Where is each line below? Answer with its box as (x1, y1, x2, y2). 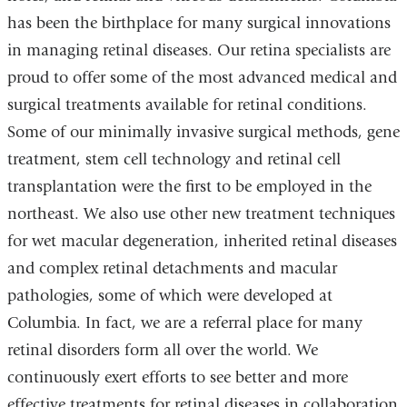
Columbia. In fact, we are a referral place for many (6, 313, 362, 333)
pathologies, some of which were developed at (6, 286, 333, 306)
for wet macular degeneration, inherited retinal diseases (6, 232, 397, 252)
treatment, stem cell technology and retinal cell (6, 150, 341, 170)
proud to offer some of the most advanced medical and (6, 68, 397, 88)
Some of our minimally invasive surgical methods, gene (6, 123, 400, 143)
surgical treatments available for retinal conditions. (6, 95, 367, 115)
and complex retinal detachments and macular (6, 259, 337, 279)
